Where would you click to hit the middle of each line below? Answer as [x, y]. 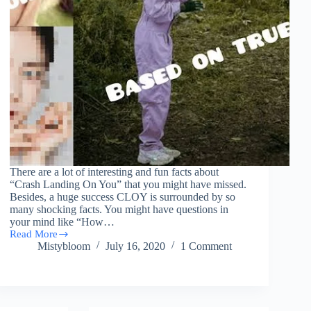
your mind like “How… [62, 222]
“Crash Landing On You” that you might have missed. [128, 185]
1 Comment [207, 246]
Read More [34, 234]
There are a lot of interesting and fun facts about [115, 172]
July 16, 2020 [136, 246]
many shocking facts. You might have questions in [119, 210]
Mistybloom [64, 246]
